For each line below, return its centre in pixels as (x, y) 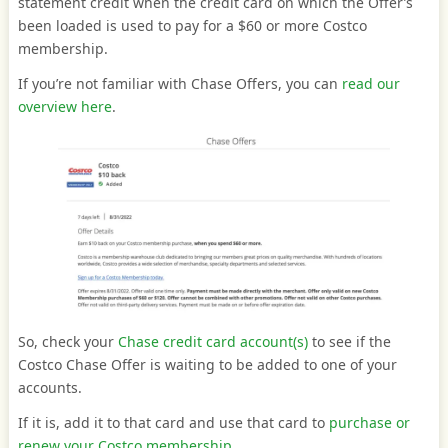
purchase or (369, 422)
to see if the (349, 341)
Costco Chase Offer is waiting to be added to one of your (207, 364)
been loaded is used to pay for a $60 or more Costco (192, 25)
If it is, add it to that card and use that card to (173, 422)
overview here (64, 106)
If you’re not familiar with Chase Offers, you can (179, 83)
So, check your (67, 341)
